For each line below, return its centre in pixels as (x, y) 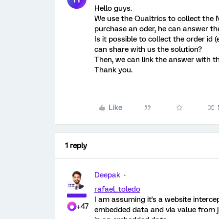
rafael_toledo (117, 189)
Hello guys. (113, 8)
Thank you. (113, 70)
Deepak (107, 175)
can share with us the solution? (148, 49)
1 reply (76, 146)
